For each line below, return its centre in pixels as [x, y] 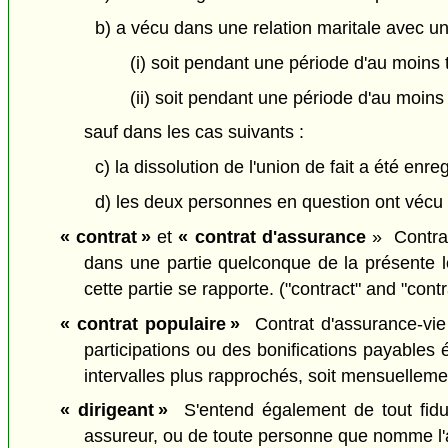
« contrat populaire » [150, 323]
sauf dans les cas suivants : [194, 132]
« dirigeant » [113, 410]
